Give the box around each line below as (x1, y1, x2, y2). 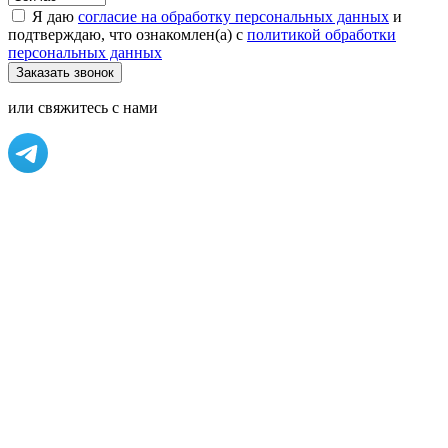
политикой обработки (247, 25, 396, 43)
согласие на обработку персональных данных (78, 7, 389, 25)
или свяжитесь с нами (8, 98, 158, 116)
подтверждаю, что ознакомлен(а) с (8, 25, 247, 43)
